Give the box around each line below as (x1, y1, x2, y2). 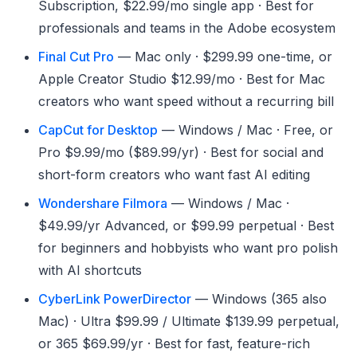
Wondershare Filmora (38, 194, 167, 211)
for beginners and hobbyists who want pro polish (38, 239, 338, 256)
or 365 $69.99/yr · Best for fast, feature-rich (38, 335, 310, 351)
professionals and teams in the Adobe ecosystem (38, 19, 335, 36)
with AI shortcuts (38, 261, 142, 278)
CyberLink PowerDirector (38, 290, 191, 307)
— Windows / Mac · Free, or (158, 121, 333, 138)
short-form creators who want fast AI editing (38, 166, 310, 182)
